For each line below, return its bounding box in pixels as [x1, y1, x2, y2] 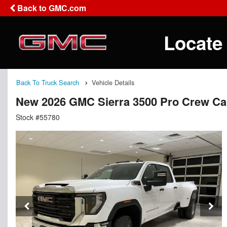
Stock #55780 [16, 112, 60, 123]
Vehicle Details [92, 78, 134, 87]
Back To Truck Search [16, 78, 79, 87]
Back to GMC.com [15, 2, 86, 14]
